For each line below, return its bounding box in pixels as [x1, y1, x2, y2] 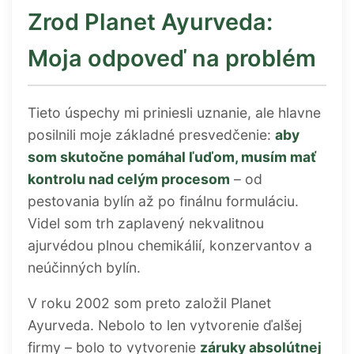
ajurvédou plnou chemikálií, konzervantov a [28, 236, 312, 254]
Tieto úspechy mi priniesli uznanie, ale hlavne [28, 104, 321, 121]
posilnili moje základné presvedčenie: [28, 126, 275, 143]
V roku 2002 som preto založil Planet [28, 295, 271, 312]
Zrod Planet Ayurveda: [28, 7, 273, 36]
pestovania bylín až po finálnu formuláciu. [28, 192, 299, 209]
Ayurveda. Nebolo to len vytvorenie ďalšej [28, 317, 302, 334]
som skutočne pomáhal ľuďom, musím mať [28, 148, 316, 165]
